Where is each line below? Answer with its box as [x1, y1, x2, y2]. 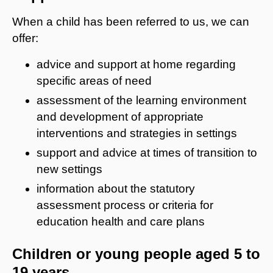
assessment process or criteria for [37, 198, 213, 211]
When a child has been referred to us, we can [12, 15, 249, 28]
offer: [12, 31, 38, 44]
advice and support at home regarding [37, 57, 236, 71]
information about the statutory [37, 182, 195, 195]
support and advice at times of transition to [37, 146, 257, 159]
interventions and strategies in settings [37, 126, 237, 140]
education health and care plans [37, 214, 205, 228]
